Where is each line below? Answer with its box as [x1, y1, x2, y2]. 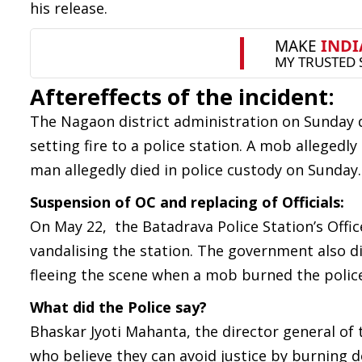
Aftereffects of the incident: [30, 82, 335, 112]
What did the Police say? [30, 297, 207, 317]
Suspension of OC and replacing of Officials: [30, 192, 344, 212]
